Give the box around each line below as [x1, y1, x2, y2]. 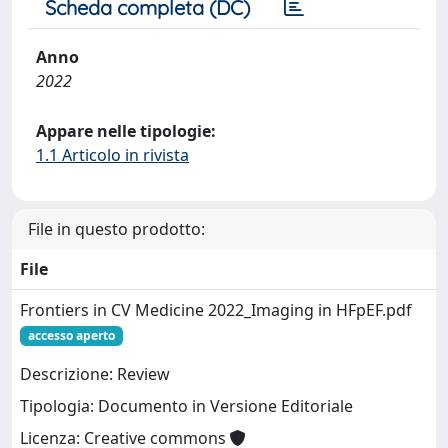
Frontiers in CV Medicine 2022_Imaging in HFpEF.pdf [20, 299, 412, 321]
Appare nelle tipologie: [36, 120, 216, 142]
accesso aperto [27, 327, 115, 344]
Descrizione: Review [20, 363, 170, 386]
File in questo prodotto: [28, 218, 205, 240]
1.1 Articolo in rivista [36, 144, 189, 166]
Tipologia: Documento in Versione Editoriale [20, 395, 353, 418]
